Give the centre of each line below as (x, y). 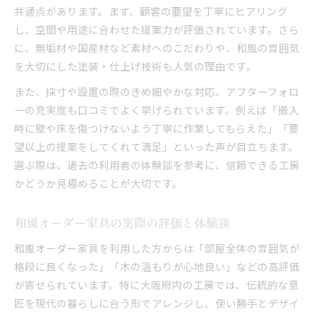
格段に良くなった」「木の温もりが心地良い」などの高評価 (157, 266)
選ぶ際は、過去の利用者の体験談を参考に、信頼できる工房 (157, 164)
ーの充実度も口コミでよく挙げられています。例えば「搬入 (157, 109)
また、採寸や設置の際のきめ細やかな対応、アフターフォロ (157, 91)
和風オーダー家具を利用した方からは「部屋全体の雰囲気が (157, 248)
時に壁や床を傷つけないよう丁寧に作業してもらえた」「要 (157, 128)
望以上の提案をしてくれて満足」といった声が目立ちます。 (157, 146)
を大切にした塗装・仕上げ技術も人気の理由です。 (135, 66)
